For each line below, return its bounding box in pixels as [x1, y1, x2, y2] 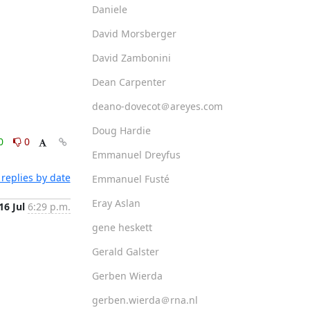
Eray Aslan [91, 196, 140, 210]
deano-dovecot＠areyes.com [91, 99, 223, 113]
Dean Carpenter [91, 75, 166, 89]
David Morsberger [91, 26, 176, 40]
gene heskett [91, 220, 152, 234]
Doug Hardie [91, 123, 151, 137]
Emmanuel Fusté [91, 172, 170, 185]
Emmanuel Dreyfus [91, 147, 181, 161]
